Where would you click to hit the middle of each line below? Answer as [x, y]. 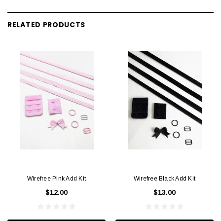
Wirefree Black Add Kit [165, 178]
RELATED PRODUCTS [47, 24]
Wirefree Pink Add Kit [56, 178]
